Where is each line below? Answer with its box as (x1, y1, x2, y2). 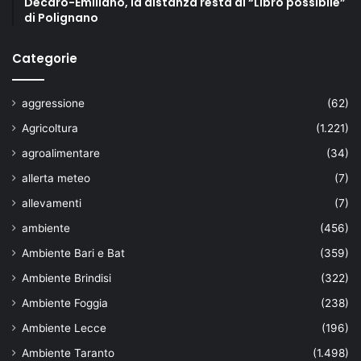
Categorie (12, 50, 77, 68)
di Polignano (24, 10, 98, 27)
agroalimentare (22, 147, 100, 160)
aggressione (22, 97, 85, 110)
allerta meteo (22, 172, 90, 185)
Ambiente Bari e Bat (22, 247, 125, 260)
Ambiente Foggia (22, 297, 108, 310)
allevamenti (22, 197, 81, 210)
